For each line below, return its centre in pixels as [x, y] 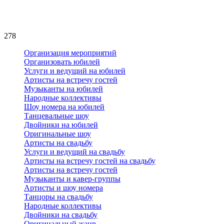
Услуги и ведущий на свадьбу [74, 152]
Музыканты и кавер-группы [72, 179]
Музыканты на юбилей [63, 89]
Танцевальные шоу [56, 116]
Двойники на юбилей [61, 125]
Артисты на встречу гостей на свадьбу [90, 161]
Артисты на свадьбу [58, 143]
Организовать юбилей [62, 62]
